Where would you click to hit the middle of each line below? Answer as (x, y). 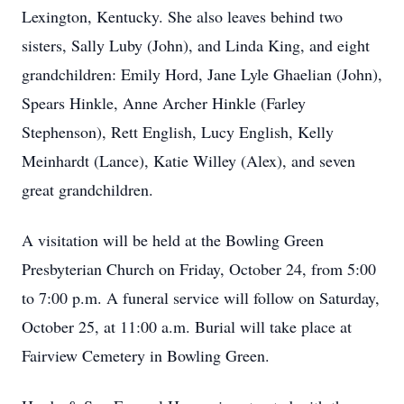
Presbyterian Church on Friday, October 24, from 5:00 (199, 269)
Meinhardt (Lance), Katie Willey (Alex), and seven (188, 161)
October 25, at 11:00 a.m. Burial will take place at (187, 326)
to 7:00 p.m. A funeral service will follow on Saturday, (201, 298)
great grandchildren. (87, 189)
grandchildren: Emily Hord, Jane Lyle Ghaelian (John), (202, 74)
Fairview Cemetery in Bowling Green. (146, 355)
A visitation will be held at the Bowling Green (173, 240)
